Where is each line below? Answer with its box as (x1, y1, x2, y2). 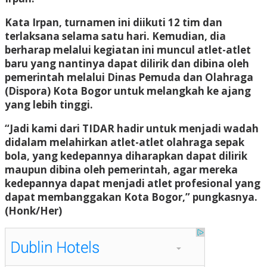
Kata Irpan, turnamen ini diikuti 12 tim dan (5, 15, 222, 29)
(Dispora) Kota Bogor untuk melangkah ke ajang (5, 83, 251, 98)
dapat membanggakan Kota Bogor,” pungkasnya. (5, 190, 257, 204)
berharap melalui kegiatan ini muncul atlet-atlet (5, 42, 251, 57)
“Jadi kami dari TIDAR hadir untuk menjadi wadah (5, 121, 259, 135)
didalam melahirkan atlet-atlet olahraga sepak (5, 135, 244, 149)
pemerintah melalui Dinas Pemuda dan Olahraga (5, 70, 253, 84)
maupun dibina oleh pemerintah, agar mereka (5, 162, 238, 176)
